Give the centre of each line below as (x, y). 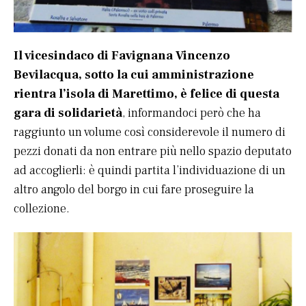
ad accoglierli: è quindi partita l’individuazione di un (150, 170)
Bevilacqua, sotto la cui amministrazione (134, 74)
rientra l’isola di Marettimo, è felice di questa (147, 94)
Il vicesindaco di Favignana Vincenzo (122, 55)
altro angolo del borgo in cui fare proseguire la (134, 189)
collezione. (42, 208)
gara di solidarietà (68, 113)
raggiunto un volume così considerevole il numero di (150, 132)
